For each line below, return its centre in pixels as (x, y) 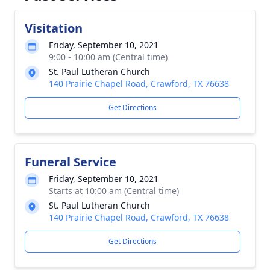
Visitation (54, 28)
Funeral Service (71, 162)
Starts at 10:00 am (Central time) (114, 191)
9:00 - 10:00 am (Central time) (108, 57)
